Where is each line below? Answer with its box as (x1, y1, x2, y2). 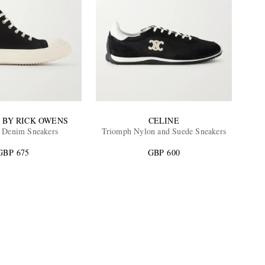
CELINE (148, 114, 179, 126)
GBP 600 (147, 146, 180, 158)
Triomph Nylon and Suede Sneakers (101, 125, 226, 137)
